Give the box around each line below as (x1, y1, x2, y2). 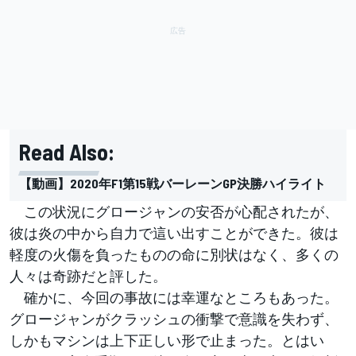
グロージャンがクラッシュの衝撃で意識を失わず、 (10, 309, 339, 327)
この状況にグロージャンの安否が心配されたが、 (10, 202, 339, 220)
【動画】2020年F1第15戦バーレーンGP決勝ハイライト (19, 175, 326, 191)
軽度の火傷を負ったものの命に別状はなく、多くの (10, 245, 339, 263)
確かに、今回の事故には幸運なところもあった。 (10, 288, 339, 306)
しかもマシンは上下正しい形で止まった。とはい (10, 331, 324, 349)
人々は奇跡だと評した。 (10, 266, 167, 284)
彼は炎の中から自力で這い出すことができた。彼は (10, 223, 339, 242)
